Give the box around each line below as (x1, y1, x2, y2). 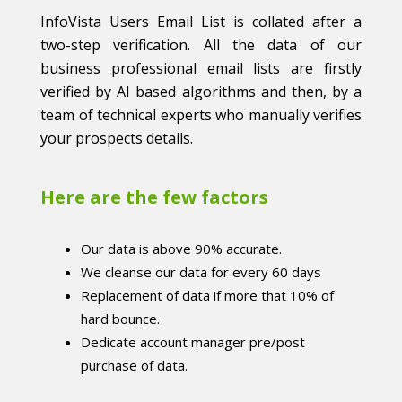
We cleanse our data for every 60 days (81, 263, 321, 282)
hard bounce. (81, 310, 160, 328)
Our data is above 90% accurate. (81, 240, 282, 258)
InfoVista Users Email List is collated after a (40, 12, 362, 32)
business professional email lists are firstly (40, 58, 362, 79)
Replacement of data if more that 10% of (81, 286, 334, 305)
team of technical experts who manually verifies (40, 105, 362, 126)
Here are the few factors (40, 185, 268, 210)
